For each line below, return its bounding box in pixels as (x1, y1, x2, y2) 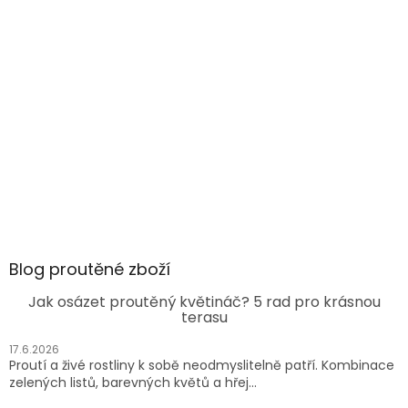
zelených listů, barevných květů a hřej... (9, 373, 257, 393)
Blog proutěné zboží (9, 258, 170, 281)
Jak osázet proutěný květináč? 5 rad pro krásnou (27, 291, 381, 313)
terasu (180, 307, 228, 329)
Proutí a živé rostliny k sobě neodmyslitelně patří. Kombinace (9, 356, 394, 375)
